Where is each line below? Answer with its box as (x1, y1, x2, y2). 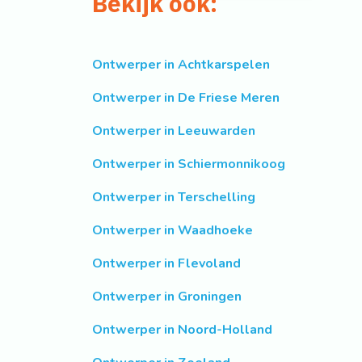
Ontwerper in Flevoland (92, 255, 241, 273)
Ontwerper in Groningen (92, 288, 242, 306)
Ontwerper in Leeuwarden (92, 122, 255, 141)
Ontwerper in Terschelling (92, 188, 255, 207)
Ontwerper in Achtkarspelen (92, 56, 270, 74)
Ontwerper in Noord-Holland (92, 321, 272, 339)
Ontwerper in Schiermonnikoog (92, 155, 285, 174)
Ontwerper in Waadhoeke (92, 221, 253, 240)
